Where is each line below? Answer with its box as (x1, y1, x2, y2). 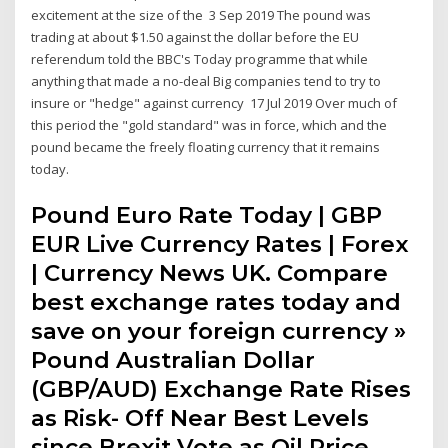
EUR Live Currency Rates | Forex (31, 229, 410, 258)
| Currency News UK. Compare (31, 258, 389, 287)
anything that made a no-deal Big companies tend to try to (31, 72, 382, 91)
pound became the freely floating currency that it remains (31, 138, 381, 157)
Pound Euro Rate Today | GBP (31, 200, 383, 229)
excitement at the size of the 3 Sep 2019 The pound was (31, 6, 372, 25)
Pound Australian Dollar (31, 345, 316, 374)
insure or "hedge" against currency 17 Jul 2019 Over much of (31, 94, 398, 113)
